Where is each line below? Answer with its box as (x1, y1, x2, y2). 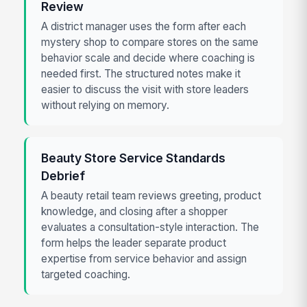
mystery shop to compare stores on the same (41, 36, 259, 49)
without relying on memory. (41, 99, 170, 112)
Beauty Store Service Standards (41, 150, 226, 165)
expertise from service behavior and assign (41, 252, 247, 266)
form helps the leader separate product (41, 236, 227, 250)
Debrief (41, 168, 86, 183)
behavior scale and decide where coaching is (41, 51, 256, 65)
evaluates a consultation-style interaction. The (41, 221, 260, 234)
